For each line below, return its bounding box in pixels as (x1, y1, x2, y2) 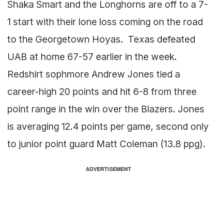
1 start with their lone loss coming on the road (7, 15, 203, 28)
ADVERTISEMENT (85, 165, 132, 172)
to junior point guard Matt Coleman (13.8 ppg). (7, 138, 205, 150)
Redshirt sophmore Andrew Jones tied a (7, 68, 180, 80)
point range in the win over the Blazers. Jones (7, 103, 204, 115)
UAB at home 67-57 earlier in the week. (7, 50, 177, 62)
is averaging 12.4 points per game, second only (7, 120, 209, 132)
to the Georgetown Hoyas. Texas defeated (7, 33, 195, 45)
